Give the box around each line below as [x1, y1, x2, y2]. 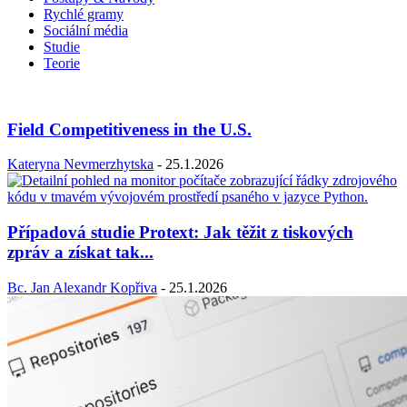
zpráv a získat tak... [7, 243, 154, 263]
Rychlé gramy [44, 5, 124, 22]
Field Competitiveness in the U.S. [7, 119, 252, 139]
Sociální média [44, 22, 128, 38]
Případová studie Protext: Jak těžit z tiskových [7, 223, 353, 243]
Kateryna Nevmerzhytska [7, 156, 154, 173]
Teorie [44, 55, 80, 71]
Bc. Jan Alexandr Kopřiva [7, 279, 157, 295]
